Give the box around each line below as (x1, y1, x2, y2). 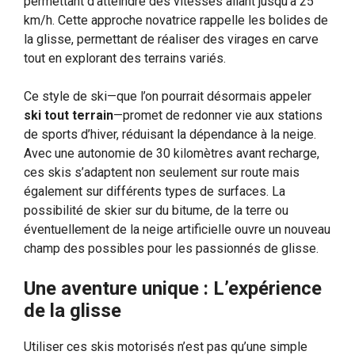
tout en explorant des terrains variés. (24, 50, 226, 66)
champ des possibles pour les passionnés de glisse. (24, 240, 319, 256)
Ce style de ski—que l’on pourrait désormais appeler (24, 88, 311, 104)
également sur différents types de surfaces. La (24, 183, 285, 199)
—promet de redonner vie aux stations (113, 107, 323, 123)
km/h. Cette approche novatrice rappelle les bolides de (24, 12, 328, 28)
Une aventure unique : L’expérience (24, 277, 322, 300)
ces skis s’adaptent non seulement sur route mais (24, 164, 300, 180)
